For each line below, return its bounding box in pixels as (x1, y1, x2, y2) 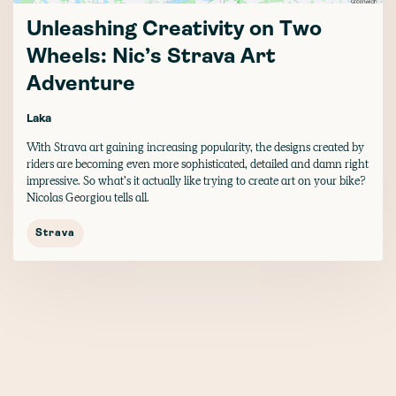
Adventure (27, 74, 135, 95)
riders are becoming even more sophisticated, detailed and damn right (27, 156, 369, 171)
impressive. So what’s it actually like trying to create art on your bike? (27, 173, 366, 188)
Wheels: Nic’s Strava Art (27, 47, 276, 68)
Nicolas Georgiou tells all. (27, 190, 149, 205)
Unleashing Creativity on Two (27, 19, 322, 41)
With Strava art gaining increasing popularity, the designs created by (27, 140, 364, 155)
